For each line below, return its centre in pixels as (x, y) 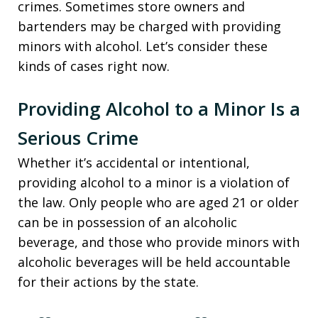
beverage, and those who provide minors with (159, 242)
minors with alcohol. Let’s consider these (143, 46)
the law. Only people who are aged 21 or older (158, 202)
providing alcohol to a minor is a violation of (154, 182)
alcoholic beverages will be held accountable (154, 262)
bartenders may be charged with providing (149, 26)
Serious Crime (78, 137)
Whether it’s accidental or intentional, (134, 162)
